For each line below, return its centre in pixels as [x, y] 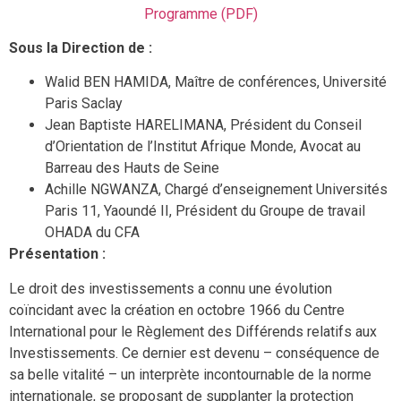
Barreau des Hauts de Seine [132, 168]
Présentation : [57, 254]
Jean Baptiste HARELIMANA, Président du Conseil [203, 125]
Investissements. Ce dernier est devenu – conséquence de [194, 353]
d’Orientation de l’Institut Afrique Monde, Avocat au [203, 147]
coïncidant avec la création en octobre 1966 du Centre [177, 310]
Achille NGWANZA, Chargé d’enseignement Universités [216, 190]
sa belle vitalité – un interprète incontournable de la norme [190, 374]
